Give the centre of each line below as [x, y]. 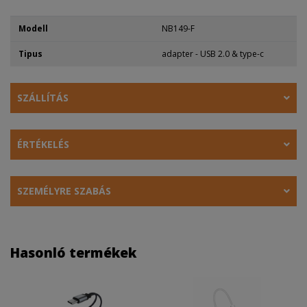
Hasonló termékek [73, 252]
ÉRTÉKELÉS [43, 144]
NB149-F [178, 28]
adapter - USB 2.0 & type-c [213, 53]
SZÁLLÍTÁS [43, 97]
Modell [33, 28]
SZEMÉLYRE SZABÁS [64, 191]
